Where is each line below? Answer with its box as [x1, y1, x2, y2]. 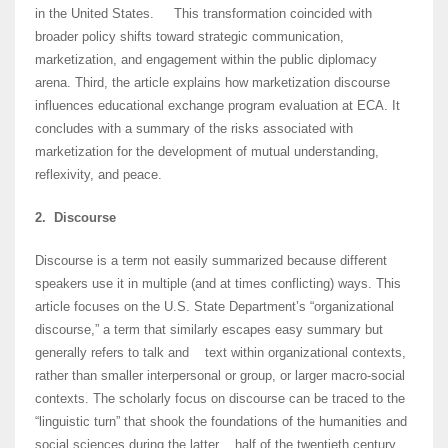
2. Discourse [35, 210, 116, 226]
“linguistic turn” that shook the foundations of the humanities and [35, 414, 407, 430]
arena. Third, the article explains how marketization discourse [35, 75, 390, 91]
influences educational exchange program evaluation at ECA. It [35, 98, 400, 114]
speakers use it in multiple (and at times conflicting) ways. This [35, 276, 401, 292]
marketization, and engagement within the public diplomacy [35, 52, 377, 68]
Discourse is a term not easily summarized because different [35, 253, 387, 269]
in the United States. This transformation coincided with [35, 6, 372, 22]
